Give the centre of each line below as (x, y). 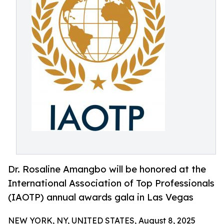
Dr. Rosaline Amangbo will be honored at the (107, 169)
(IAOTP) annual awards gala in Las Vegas (101, 197)
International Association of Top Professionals (111, 183)
